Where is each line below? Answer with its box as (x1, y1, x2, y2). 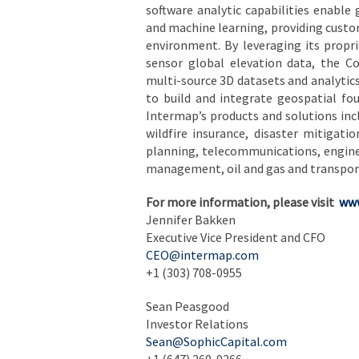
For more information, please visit (146, 193, 337, 210)
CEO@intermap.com (146, 246, 259, 263)
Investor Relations (146, 315, 248, 332)
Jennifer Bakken (146, 211, 236, 228)
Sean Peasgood (146, 297, 229, 314)
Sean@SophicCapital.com (146, 333, 287, 349)
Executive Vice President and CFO (146, 228, 325, 245)
